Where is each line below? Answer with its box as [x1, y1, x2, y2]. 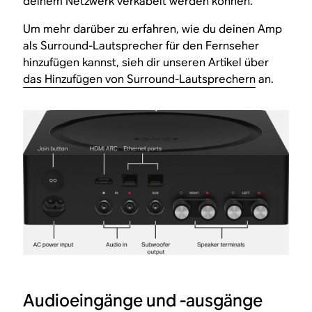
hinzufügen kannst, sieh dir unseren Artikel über [23, 54, 270, 70]
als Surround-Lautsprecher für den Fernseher [23, 38, 260, 53]
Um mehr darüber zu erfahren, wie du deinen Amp [23, 21, 283, 36]
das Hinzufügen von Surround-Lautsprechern [23, 71, 256, 86]
